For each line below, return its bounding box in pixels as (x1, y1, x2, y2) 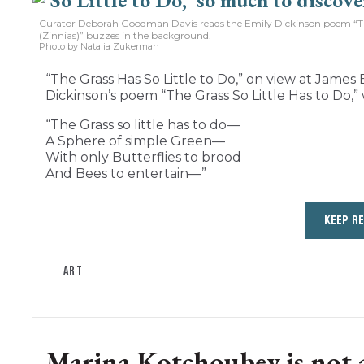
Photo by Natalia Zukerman (39, 41, 159, 53)
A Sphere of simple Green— (45, 133, 225, 149)
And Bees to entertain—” (45, 166, 206, 182)
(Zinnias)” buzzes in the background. (39, 29, 211, 42)
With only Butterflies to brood (45, 149, 241, 166)
